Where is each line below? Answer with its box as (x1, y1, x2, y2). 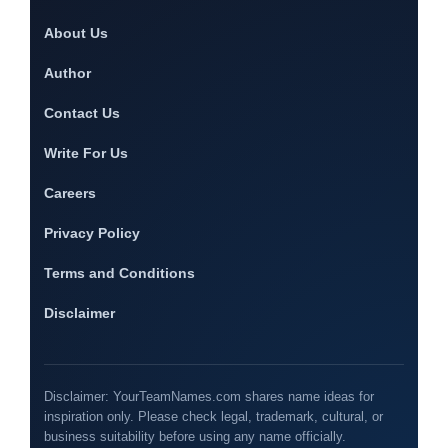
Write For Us (44, 145, 128, 162)
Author (44, 65, 91, 82)
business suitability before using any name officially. (44, 429, 346, 445)
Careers (44, 185, 96, 202)
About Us (44, 25, 108, 42)
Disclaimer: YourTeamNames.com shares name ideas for (44, 389, 374, 405)
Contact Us (44, 105, 120, 122)
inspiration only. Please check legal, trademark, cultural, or (44, 409, 383, 425)
